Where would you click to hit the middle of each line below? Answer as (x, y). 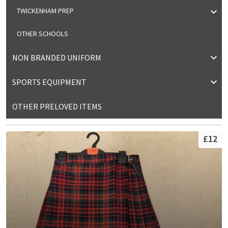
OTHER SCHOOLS (42, 34)
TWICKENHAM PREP (45, 11)
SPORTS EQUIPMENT (49, 82)
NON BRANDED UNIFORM (57, 57)
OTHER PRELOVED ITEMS (57, 106)
